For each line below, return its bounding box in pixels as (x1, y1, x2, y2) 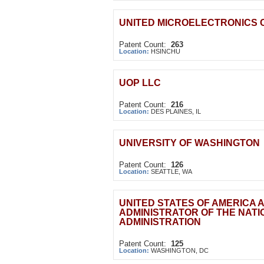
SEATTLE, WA (151, 168, 192, 175)
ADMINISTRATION (119, 217, 201, 227)
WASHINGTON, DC (151, 247, 209, 254)
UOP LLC (119, 78, 161, 88)
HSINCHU (151, 48, 180, 55)
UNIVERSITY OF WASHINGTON (119, 138, 260, 148)
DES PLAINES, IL (151, 108, 201, 115)
